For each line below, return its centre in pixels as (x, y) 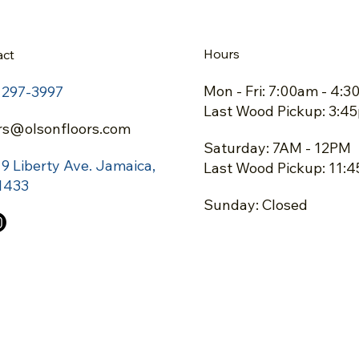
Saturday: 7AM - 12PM (278, 147)
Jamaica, (125, 165)
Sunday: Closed (256, 204)
